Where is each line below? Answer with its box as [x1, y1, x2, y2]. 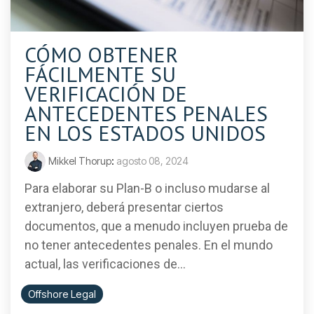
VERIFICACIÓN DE [25, 80, 187, 108]
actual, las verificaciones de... [25, 257, 186, 272]
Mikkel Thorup [48, 155, 111, 168]
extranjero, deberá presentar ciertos [25, 200, 224, 215]
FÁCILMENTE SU [25, 60, 176, 88]
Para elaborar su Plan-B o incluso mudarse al [25, 181, 270, 196]
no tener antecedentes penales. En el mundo [25, 238, 273, 253]
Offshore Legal [28, 288, 96, 301]
